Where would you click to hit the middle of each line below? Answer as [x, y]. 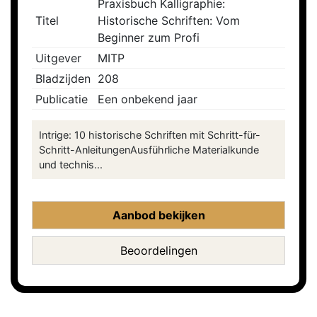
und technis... [71, 165]
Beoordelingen [158, 251]
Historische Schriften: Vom [169, 21]
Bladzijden [63, 79]
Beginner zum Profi [149, 38]
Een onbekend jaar [148, 99]
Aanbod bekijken [158, 215]
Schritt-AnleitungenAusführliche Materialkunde [149, 150]
